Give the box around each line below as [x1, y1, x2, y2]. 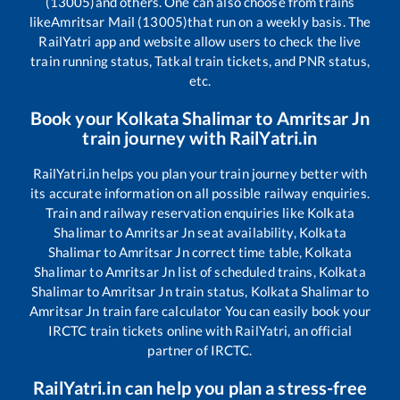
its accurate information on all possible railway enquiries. [30, 184, 370, 201]
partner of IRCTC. [147, 341, 253, 358]
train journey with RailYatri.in [82, 126, 318, 148]
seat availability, [195, 223, 299, 240]
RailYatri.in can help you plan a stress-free [33, 376, 367, 398]
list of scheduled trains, [175, 262, 319, 279]
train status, [171, 282, 251, 299]
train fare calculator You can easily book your [99, 302, 371, 319]
